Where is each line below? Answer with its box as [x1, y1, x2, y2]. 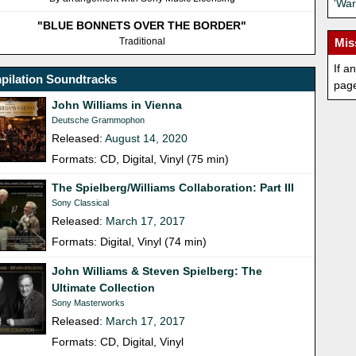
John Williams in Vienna [52, 99, 183, 112]
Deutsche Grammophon [52, 115, 145, 126]
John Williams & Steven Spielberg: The [52, 265, 263, 278]
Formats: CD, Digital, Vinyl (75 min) [52, 153, 230, 166]
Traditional [118, 36, 165, 48]
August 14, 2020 [105, 132, 188, 145]
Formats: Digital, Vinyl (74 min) [52, 235, 207, 249]
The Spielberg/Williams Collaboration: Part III [52, 181, 295, 195]
